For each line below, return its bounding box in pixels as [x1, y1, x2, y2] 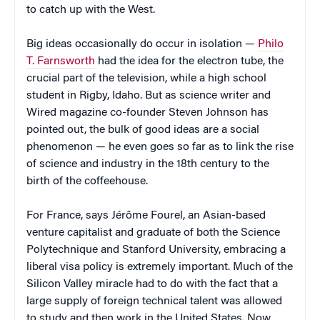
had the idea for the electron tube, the [95, 55, 284, 67]
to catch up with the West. [26, 4, 155, 16]
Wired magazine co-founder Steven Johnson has [26, 106, 269, 119]
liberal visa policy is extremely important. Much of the [26, 261, 293, 273]
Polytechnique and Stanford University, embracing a [26, 244, 286, 256]
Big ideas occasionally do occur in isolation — [26, 38, 258, 50]
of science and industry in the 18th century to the [26, 158, 269, 170]
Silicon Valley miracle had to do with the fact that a [26, 278, 278, 290]
